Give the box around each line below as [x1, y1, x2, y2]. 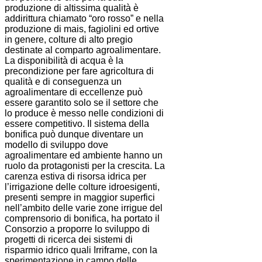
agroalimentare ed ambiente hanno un [5, 150, 163, 161]
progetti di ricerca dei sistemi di [5, 235, 133, 245]
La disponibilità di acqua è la [5, 56, 123, 66]
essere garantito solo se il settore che [5, 98, 158, 108]
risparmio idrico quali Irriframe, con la [5, 245, 157, 256]
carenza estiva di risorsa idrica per [5, 171, 146, 182]
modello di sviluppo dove [5, 140, 108, 150]
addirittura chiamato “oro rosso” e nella [5, 13, 164, 24]
